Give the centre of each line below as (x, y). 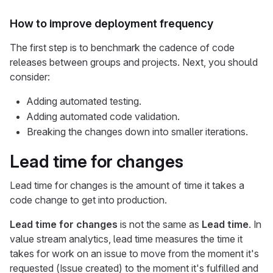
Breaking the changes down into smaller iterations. (137, 132)
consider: (30, 77)
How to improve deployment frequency (112, 23)
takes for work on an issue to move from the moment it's (134, 253)
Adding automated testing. (84, 101)
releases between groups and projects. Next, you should (134, 62)
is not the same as (160, 224)
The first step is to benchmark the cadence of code (122, 48)
